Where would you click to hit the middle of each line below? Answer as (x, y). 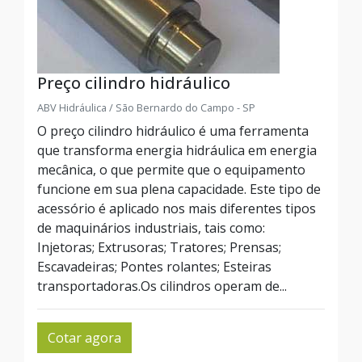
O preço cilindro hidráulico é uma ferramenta (173, 131)
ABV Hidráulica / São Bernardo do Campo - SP (146, 107)
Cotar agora (84, 338)
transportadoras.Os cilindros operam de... (162, 286)
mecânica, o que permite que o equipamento (171, 170)
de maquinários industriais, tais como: (151, 228)
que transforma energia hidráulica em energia (177, 150)
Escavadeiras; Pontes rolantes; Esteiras (154, 267)
